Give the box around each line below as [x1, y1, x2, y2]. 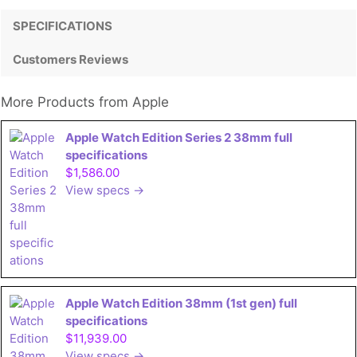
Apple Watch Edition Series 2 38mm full [65, 129, 292, 145]
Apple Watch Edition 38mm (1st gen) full [65, 295, 297, 311]
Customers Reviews [13, 51, 128, 67]
